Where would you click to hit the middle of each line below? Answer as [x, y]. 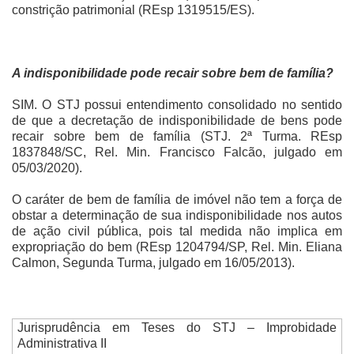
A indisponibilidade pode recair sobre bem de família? [173, 73]
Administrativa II [62, 344]
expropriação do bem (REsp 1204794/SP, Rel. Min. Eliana [177, 247]
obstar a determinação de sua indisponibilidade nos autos [177, 215]
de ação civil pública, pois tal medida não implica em [177, 231]
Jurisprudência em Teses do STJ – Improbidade [177, 328]
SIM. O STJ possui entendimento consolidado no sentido [177, 104]
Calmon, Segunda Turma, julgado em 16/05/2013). [153, 262]
